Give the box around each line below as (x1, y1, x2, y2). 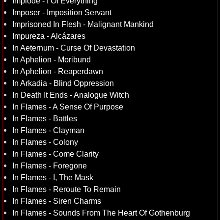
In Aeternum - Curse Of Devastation (12, 43, 135, 52)
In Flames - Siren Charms (12, 196, 101, 205)
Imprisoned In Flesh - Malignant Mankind (12, 20, 154, 28)
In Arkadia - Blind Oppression (12, 79, 114, 87)
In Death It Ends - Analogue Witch (12, 90, 129, 99)
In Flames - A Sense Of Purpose (12, 102, 123, 111)
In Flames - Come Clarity (12, 149, 99, 158)
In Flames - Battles (12, 114, 77, 123)
